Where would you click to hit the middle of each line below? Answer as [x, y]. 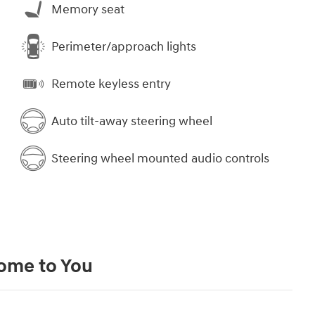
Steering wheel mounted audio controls [160, 158]
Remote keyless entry [111, 84]
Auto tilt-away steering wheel [132, 121]
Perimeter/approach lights [124, 46]
